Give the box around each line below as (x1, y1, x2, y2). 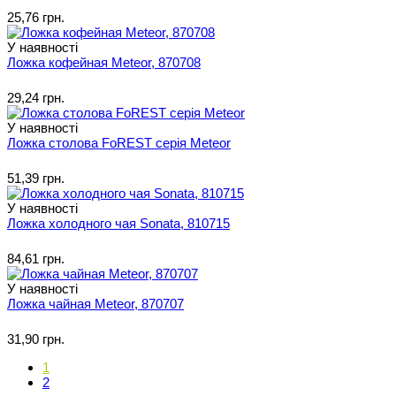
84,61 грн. (7, 250, 65, 266)
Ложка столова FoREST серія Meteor (7, 134, 231, 150)
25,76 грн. (7, 9, 65, 25)
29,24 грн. (7, 89, 65, 105)
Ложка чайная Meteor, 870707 (7, 295, 184, 311)
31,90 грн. (7, 331, 65, 346)
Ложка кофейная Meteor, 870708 (7, 54, 201, 70)
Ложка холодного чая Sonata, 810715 (7, 215, 230, 231)
